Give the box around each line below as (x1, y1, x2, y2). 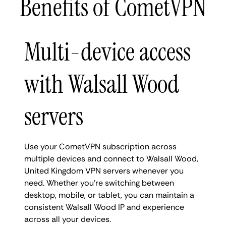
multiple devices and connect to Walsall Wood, (24, 153, 198, 164)
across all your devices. (24, 213, 111, 224)
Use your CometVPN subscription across (24, 141, 177, 152)
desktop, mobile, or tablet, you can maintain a (24, 189, 194, 200)
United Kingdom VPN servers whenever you (24, 165, 184, 176)
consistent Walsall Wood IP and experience (24, 201, 184, 212)
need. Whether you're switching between (24, 177, 174, 188)
